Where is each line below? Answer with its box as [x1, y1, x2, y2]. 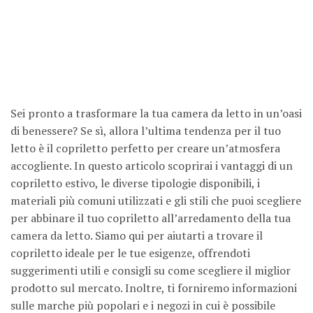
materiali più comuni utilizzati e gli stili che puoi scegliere [10, 193, 301, 209]
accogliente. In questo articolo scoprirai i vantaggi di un [10, 158, 293, 174]
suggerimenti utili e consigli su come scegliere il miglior [10, 263, 291, 279]
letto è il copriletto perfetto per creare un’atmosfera [10, 140, 280, 156]
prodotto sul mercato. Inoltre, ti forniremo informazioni [10, 280, 297, 296]
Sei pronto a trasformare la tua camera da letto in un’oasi [10, 105, 302, 122]
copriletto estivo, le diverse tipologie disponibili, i [10, 175, 260, 191]
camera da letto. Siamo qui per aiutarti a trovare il [10, 228, 263, 244]
